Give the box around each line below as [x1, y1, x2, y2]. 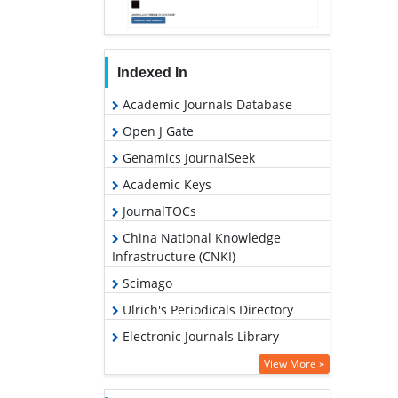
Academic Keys [119, 175, 211, 193]
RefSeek [119, 354, 170, 371]
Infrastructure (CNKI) [112, 247, 235, 265]
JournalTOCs [119, 202, 196, 219]
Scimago [119, 274, 172, 291]
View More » [264, 355, 324, 371]
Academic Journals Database [119, 95, 292, 113]
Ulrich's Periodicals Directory [119, 300, 293, 318]
